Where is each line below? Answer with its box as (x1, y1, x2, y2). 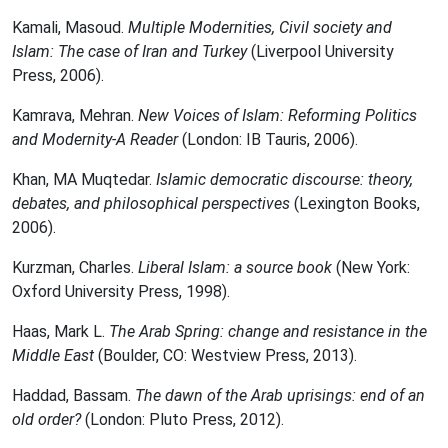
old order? (12, 410, 81, 429)
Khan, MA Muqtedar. (12, 170, 156, 189)
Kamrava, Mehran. (12, 106, 138, 125)
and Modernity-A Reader (12, 130, 182, 149)
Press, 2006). (12, 66, 104, 85)
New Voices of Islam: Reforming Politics (138, 106, 417, 125)
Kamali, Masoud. (12, 18, 128, 37)
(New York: (332, 258, 410, 277)
